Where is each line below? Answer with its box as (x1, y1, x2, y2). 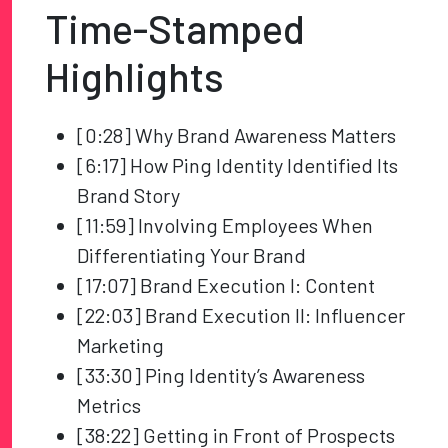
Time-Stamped (45, 4, 306, 53)
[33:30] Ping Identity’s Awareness (77, 363, 366, 388)
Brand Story (77, 183, 181, 208)
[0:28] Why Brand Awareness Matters (77, 123, 397, 148)
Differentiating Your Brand (77, 243, 307, 268)
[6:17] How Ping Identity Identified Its (77, 153, 399, 178)
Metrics (77, 393, 142, 418)
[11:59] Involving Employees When (77, 213, 374, 238)
